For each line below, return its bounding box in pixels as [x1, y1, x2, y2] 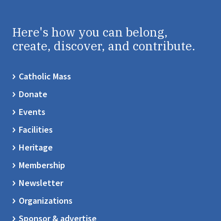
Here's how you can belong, [12, 24, 168, 40]
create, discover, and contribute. [12, 38, 195, 54]
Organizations [19, 195, 73, 206]
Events [19, 106, 45, 117]
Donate [19, 88, 47, 100]
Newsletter [19, 177, 63, 188]
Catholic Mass [19, 71, 71, 82]
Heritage [19, 142, 53, 153]
